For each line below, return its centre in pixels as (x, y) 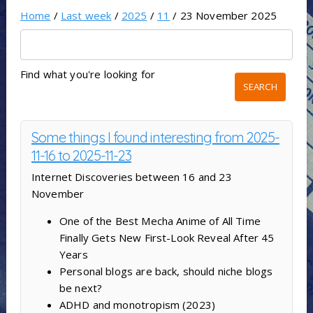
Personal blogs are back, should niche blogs (166, 271)
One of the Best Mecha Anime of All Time (160, 221)
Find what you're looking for (88, 74)
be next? (81, 288)
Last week (86, 16)
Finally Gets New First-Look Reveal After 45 (167, 238)
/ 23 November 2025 (224, 16)
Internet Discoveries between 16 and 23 (131, 177)
